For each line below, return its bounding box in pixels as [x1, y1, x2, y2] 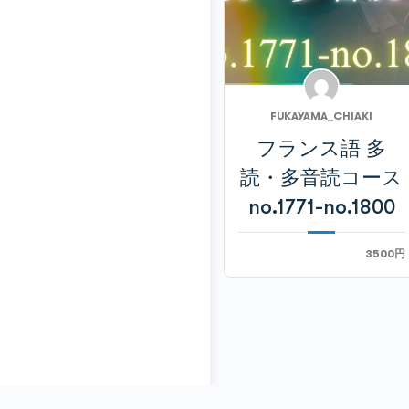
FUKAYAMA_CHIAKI [270, 110, 373, 123]
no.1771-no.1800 [247, 195, 395, 219]
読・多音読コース [240, 166, 404, 190]
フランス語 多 [257, 137, 387, 161]
